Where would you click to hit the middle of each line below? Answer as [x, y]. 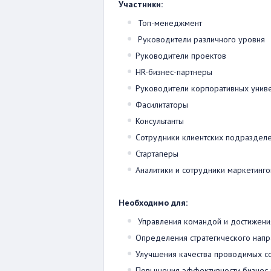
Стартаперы [157, 154]
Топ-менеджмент [169, 23]
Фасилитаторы [162, 105]
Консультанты [161, 121]
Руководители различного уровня [200, 39]
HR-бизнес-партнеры [174, 72]
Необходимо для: [153, 203]
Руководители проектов [181, 56]
